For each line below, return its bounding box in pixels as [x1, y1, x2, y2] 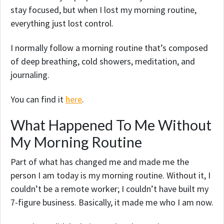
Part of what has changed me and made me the [10, 156, 189, 168]
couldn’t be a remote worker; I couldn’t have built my [10, 183, 208, 195]
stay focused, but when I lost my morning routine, [10, 4, 196, 16]
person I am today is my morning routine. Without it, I [10, 169, 210, 181]
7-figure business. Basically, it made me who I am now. [10, 196, 213, 208]
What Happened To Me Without [10, 116, 211, 134]
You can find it [10, 93, 65, 105]
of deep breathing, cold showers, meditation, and [10, 55, 195, 67]
